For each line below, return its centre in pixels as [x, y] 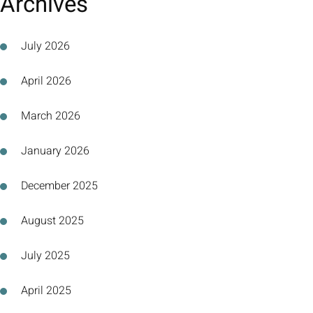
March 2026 [51, 116]
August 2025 [52, 221]
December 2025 [59, 186]
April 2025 [46, 291]
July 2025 [45, 256]
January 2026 [55, 151]
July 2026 [45, 46]
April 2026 [46, 81]
